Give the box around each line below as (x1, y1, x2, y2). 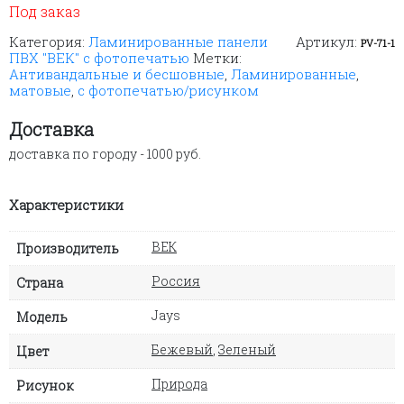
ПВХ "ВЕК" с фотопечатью (9, 48, 189, 67)
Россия (151, 271, 200, 289)
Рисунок (16, 376, 74, 394)
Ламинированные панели (88, 32, 268, 50)
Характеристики (9, 195, 124, 214)
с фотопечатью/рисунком (78, 80, 259, 99)
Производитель (16, 239, 119, 257)
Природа (151, 374, 207, 392)
